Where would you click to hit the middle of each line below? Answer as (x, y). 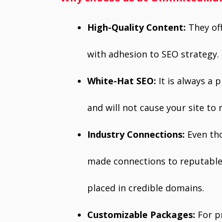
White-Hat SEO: (123, 81)
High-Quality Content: (138, 27)
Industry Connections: (136, 134)
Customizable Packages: (141, 214)
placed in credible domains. (146, 188)
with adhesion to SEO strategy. (153, 54)
